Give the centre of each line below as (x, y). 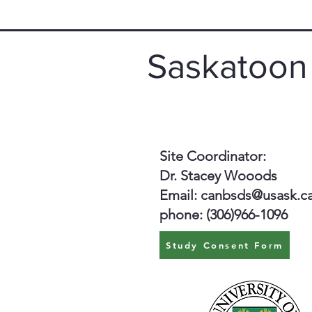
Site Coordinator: (213, 156)
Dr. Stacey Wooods (218, 175)
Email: (180, 195)
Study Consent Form (225, 245)
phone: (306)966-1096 (224, 214)
